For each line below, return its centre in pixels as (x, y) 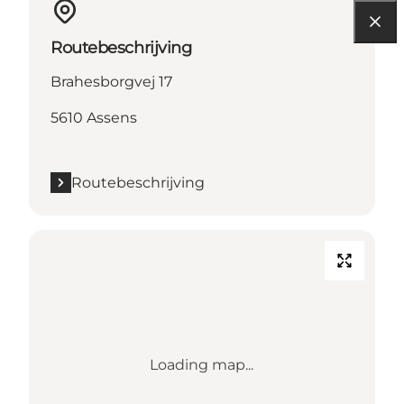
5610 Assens (94, 117)
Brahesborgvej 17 (111, 81)
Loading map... (202, 364)
